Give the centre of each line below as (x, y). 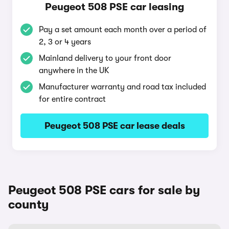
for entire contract (72, 99)
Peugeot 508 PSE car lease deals (114, 126)
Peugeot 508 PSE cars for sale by (104, 190)
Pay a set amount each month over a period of (123, 30)
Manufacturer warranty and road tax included (122, 87)
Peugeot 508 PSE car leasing (114, 7)
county (29, 204)
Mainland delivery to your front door (105, 58)
